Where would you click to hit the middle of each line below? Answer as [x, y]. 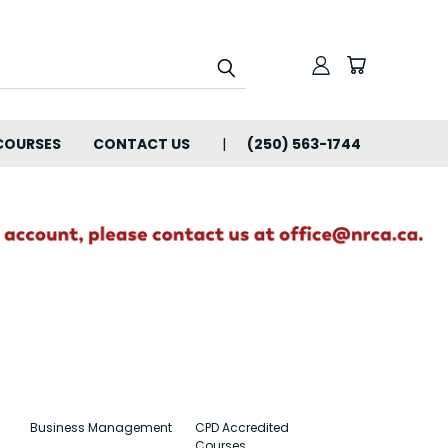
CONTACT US [141, 144]
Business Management [100, 427]
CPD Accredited [242, 427]
